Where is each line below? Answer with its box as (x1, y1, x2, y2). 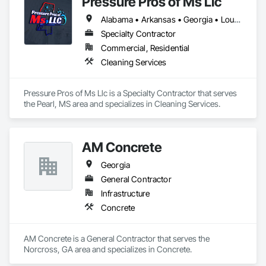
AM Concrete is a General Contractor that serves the (24, 233, 210, 243)
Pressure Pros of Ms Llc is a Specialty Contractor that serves (24, 88, 237, 98)
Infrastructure (101, 188, 150, 198)
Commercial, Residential (101, 43, 190, 53)
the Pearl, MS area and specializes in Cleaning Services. (24, 99, 220, 109)
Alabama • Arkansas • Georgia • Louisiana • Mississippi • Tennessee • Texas (234, 14, 241, 24)
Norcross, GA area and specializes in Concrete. (24, 244, 192, 254)
